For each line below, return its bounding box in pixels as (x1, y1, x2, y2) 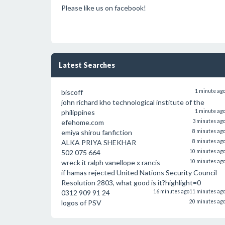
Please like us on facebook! (61, 4, 146, 12)
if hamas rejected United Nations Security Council (61, 168, 217, 177)
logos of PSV (61, 198, 101, 207)
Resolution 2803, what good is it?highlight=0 (61, 178, 201, 187)
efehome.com (61, 118, 104, 127)
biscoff (61, 88, 83, 96)
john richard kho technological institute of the (61, 98, 204, 106)
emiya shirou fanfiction (61, 128, 132, 137)
